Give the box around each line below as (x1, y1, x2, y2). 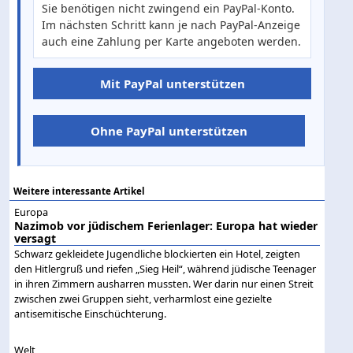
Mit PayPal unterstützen (99, 75, 245, 91)
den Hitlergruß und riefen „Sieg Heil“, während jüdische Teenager (14, 261, 317, 276)
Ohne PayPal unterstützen (91, 122, 247, 139)
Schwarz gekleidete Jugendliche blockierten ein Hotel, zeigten (14, 246, 301, 261)
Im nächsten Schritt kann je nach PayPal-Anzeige (42, 17, 300, 32)
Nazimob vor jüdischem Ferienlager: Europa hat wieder (14, 217, 318, 233)
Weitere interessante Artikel (13, 184, 145, 197)
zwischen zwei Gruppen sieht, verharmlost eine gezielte (14, 291, 273, 306)
